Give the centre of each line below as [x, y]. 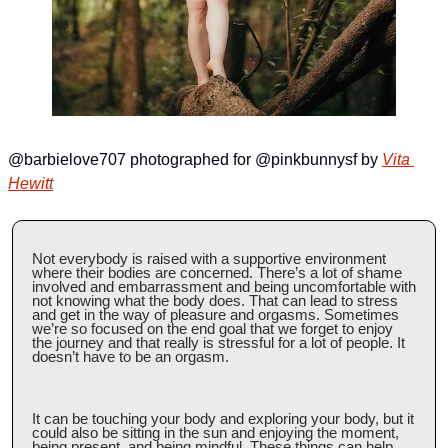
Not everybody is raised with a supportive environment [209, 258]
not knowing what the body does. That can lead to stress [215, 300]
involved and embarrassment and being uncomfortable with [224, 286]
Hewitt [30, 183]
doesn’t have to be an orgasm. [130, 356]
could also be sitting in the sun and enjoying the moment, [215, 432]
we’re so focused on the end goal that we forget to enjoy [212, 328]
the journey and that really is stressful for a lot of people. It [218, 342]
